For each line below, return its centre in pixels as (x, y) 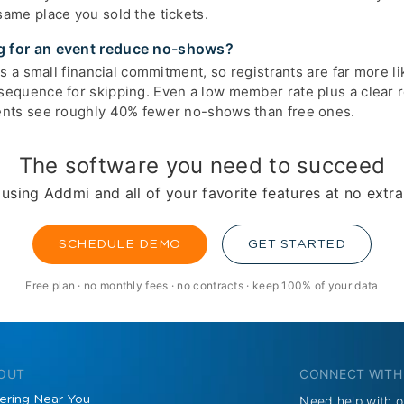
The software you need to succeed (202, 166)
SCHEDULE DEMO (120, 244)
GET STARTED (296, 244)
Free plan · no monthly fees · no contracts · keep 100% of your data (202, 285)
